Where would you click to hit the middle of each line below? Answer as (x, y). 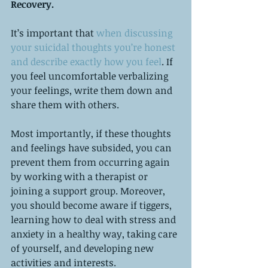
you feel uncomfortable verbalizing (91, 76)
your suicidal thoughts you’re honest (94, 47)
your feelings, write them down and (93, 90)
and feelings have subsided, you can (92, 147)
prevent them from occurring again (92, 162)
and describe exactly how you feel (86, 61)
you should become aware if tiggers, (92, 205)
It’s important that (54, 33)
